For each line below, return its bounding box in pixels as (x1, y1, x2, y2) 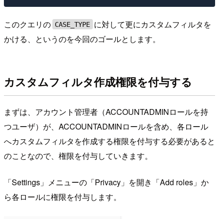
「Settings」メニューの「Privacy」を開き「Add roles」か (4, 176, 209, 188)
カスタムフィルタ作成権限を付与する (4, 74, 192, 90)
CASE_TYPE (55, 20, 90, 28)
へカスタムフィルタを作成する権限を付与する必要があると (4, 135, 215, 147)
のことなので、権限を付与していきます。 (4, 150, 153, 161)
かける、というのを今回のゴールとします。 (4, 33, 160, 44)
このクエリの (4, 18, 51, 30)
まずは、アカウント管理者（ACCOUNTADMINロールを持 (4, 106, 208, 117)
